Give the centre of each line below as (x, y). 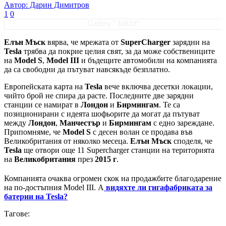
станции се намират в (42, 105)
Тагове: (17, 214)
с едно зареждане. (183, 123)
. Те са (169, 105)
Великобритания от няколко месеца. (67, 141)
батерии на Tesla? (36, 197)
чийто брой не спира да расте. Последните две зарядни (99, 96)
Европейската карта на (44, 87)
